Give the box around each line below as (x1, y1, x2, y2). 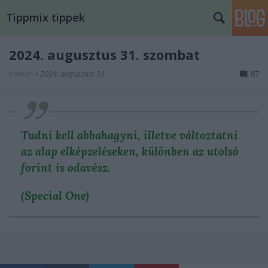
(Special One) (21, 188, 89, 203)
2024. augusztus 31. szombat (9, 45, 200, 63)
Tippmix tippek (6, 10, 85, 25)
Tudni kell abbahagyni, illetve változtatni (21, 128, 238, 142)
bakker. (9, 68, 35, 79)
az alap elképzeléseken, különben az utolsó (21, 144, 239, 159)
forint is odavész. (21, 160, 110, 175)
